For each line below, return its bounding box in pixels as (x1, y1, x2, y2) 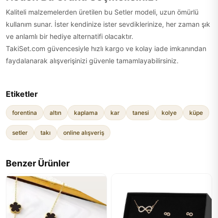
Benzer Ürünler (6, 158, 70, 168)
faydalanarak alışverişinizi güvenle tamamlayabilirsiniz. (6, 56, 179, 65)
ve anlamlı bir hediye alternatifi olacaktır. (6, 32, 133, 40)
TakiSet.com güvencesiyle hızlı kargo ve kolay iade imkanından (6, 44, 206, 53)
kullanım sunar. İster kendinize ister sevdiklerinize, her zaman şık (6, 20, 210, 28)
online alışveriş (63, 129, 104, 136)
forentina (12, 109, 37, 116)
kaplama (74, 109, 98, 116)
